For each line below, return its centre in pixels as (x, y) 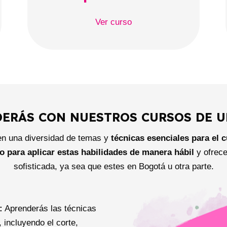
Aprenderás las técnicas (50, 208)
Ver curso (113, 22)
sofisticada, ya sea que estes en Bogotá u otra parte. (113, 167)
